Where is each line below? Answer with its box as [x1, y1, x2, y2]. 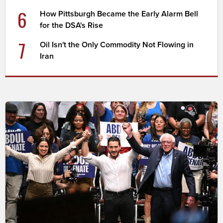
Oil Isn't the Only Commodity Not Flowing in [40, 39, 194, 50]
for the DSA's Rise [40, 20, 104, 30]
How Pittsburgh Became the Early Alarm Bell [40, 8, 199, 19]
